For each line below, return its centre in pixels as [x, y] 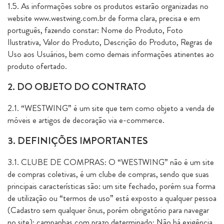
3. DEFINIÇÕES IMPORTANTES [78, 141]
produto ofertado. [37, 66]
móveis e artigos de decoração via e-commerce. [86, 120]
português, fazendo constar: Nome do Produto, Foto [95, 30]
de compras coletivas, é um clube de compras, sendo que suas [108, 174]
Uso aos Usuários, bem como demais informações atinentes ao [111, 54]
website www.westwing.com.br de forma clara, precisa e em [104, 18]
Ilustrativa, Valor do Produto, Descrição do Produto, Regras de [110, 42]
